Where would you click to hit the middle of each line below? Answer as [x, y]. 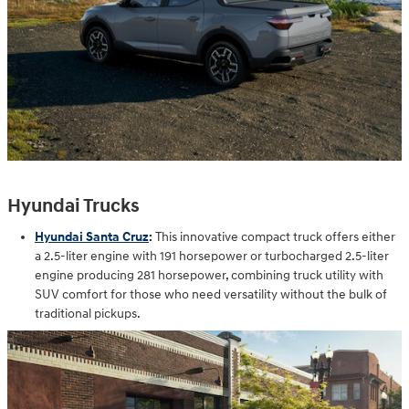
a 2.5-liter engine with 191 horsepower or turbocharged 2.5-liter [212, 257]
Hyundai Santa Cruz [92, 237]
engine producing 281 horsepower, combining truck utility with [209, 276]
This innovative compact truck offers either [274, 237]
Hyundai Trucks [73, 206]
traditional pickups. [88, 314]
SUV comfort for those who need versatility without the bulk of [211, 295]
